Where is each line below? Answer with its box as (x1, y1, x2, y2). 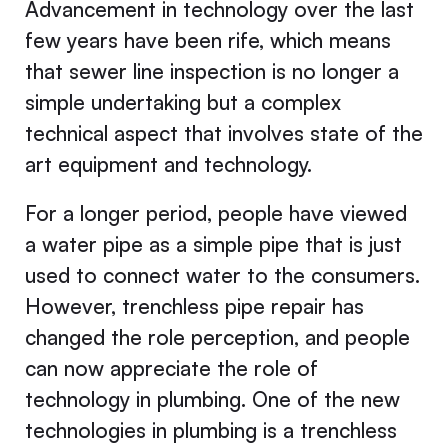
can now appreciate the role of (24, 355, 318, 382)
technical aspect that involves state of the (24, 119, 423, 146)
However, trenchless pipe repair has (24, 293, 364, 320)
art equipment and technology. (24, 150, 312, 177)
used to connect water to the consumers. (24, 262, 420, 289)
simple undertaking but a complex (24, 88, 341, 115)
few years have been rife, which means (24, 26, 391, 53)
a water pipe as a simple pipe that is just (24, 231, 402, 258)
